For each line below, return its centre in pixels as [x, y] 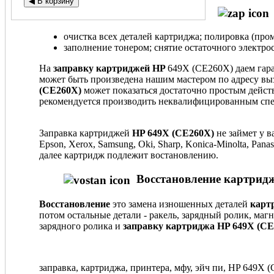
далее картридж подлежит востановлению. [129, 155]
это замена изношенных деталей [180, 204]
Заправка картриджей [84, 133]
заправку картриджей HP [110, 68]
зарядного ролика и [81, 226]
